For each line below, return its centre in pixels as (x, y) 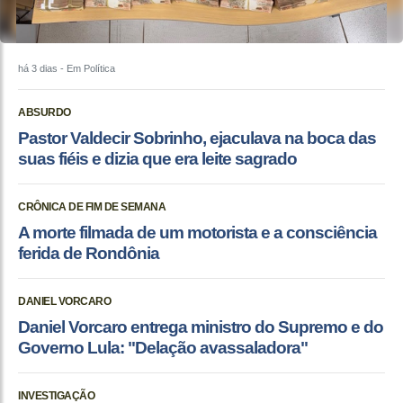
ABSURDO (45, 113)
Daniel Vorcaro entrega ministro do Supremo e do (201, 327)
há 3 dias (38, 69)
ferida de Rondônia (89, 254)
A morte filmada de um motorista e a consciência (197, 233)
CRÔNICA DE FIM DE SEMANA (92, 207)
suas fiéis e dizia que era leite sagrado (157, 159)
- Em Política (86, 69)
